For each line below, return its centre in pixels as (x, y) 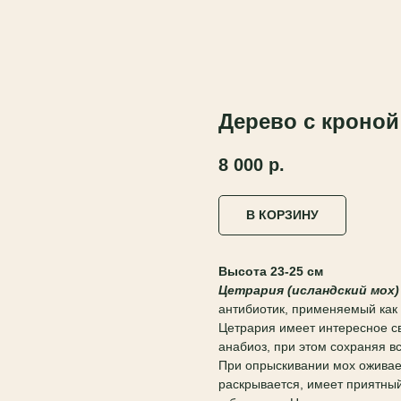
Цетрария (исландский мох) (309, 290)
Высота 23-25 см (271, 272)
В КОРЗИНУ (282, 215)
